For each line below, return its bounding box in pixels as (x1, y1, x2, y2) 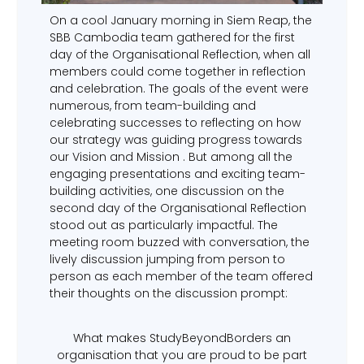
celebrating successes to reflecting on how (49, 114, 301, 131)
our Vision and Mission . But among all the (49, 148, 292, 165)
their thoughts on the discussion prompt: (49, 284, 288, 301)
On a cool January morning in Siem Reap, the (49, 11, 312, 28)
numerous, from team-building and (49, 97, 256, 114)
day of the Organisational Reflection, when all (49, 45, 310, 63)
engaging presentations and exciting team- (49, 165, 305, 182)
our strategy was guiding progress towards (49, 131, 302, 148)
